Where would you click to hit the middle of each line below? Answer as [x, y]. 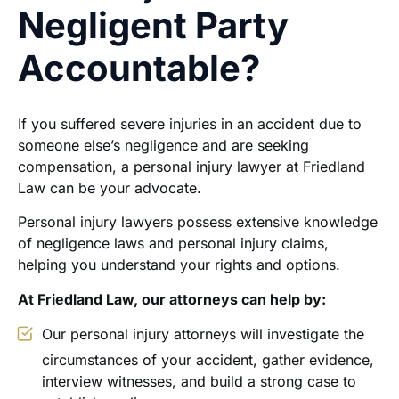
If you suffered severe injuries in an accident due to [190, 123]
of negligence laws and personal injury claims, [173, 244]
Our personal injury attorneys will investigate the [203, 334]
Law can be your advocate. [110, 187]
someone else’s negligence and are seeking [163, 145]
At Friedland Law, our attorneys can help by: [172, 299]
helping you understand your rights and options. [179, 265]
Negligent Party [153, 25]
